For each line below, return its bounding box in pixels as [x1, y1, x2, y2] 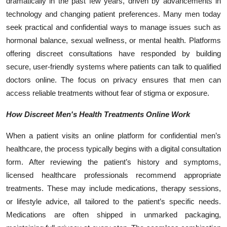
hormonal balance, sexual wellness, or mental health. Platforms [6, 35, 221, 45]
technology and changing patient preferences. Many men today [6, 9, 221, 18]
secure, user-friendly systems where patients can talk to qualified [6, 62, 221, 71]
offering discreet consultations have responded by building [6, 49, 221, 58]
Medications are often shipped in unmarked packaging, [6, 210, 221, 219]
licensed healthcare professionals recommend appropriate [6, 170, 221, 179]
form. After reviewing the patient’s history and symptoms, [6, 157, 221, 166]
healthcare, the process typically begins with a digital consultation [6, 144, 221, 153]
